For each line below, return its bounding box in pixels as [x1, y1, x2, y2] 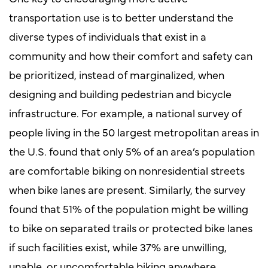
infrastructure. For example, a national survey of [9, 105, 242, 120]
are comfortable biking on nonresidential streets [9, 162, 245, 178]
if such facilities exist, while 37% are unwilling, [9, 239, 227, 254]
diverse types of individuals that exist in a [9, 28, 206, 44]
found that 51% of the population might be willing [9, 200, 248, 216]
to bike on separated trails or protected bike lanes [9, 220, 252, 235]
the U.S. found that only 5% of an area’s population [9, 143, 255, 159]
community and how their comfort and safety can [9, 47, 252, 63]
